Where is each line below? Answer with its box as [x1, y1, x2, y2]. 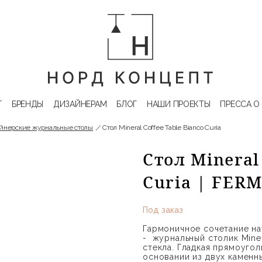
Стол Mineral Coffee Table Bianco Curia [102, 123, 221, 132]
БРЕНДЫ [11, 99, 44, 109]
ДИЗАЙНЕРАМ [53, 99, 107, 109]
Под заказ [143, 205, 183, 215]
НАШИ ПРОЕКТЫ [146, 99, 211, 109]
